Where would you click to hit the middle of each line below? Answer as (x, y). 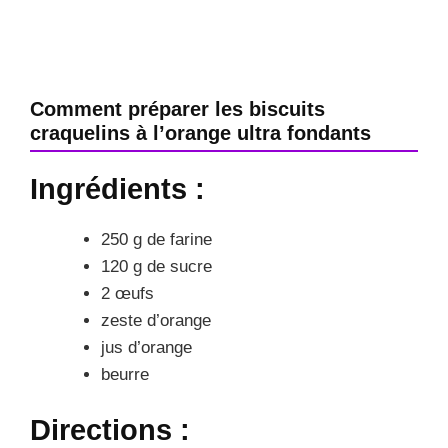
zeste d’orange (156, 320)
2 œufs (127, 293)
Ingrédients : (117, 188)
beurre (125, 374)
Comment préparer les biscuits (177, 108)
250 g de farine (156, 239)
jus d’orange (146, 347)
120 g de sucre (156, 266)
